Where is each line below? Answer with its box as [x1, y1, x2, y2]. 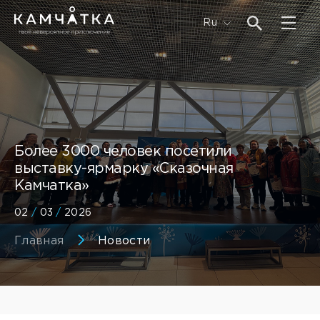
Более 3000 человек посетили [14, 145, 232, 158]
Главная [14, 236, 64, 246]
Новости [98, 236, 151, 246]
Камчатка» [14, 179, 89, 192]
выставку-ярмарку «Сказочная [14, 162, 234, 175]
